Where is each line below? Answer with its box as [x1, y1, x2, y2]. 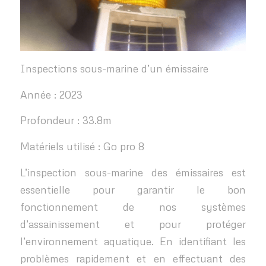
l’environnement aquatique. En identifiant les [20, 235, 246, 248]
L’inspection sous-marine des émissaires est [20, 166, 246, 179]
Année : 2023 [20, 88, 83, 101]
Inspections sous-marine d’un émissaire [20, 62, 208, 75]
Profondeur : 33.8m [20, 114, 112, 127]
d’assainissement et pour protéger [20, 217, 246, 230]
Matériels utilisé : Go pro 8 [20, 140, 144, 153]
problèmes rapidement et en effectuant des [20, 252, 246, 265]
